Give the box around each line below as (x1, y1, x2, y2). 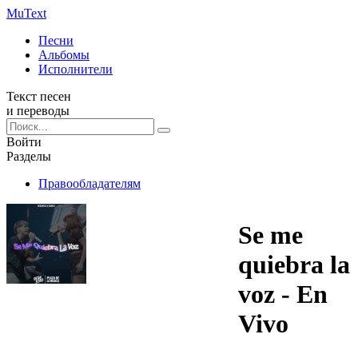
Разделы (6, 149, 51, 163)
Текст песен (6, 89, 71, 103)
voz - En (238, 280, 328, 309)
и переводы (6, 104, 70, 117)
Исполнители (38, 62, 113, 76)
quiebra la (238, 250, 350, 280)
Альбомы (38, 48, 89, 62)
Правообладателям (38, 177, 141, 190)
